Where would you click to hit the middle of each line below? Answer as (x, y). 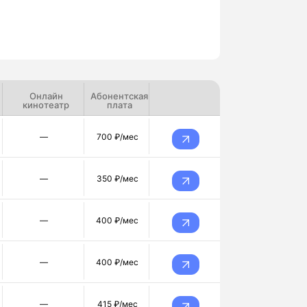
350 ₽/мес (117, 178)
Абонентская (120, 96)
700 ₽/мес (117, 136)
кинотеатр (46, 105)
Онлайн (46, 96)
